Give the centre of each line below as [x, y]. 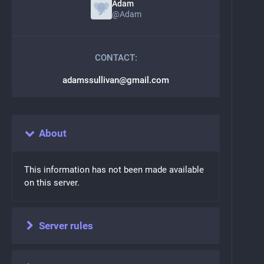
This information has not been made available [114, 170]
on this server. [52, 183]
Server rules [66, 226]
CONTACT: [116, 58]
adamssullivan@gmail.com [116, 80]
